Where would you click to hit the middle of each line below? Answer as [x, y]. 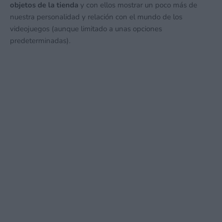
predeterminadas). [40, 40]
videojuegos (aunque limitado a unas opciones [86, 28]
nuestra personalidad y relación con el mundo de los [96, 17]
